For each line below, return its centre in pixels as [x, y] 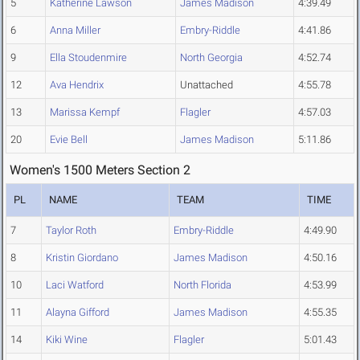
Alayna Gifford [78, 313]
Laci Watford [75, 285]
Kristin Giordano [82, 258]
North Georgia [211, 58]
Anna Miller [75, 31]
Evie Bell [69, 140]
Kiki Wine [67, 340]
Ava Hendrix [77, 85]
